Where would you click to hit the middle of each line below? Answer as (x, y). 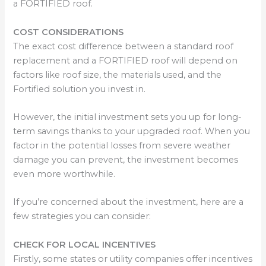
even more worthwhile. (64, 174)
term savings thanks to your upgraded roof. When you (132, 132)
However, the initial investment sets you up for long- (128, 117)
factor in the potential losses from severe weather (122, 146)
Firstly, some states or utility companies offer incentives (133, 259)
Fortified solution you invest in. (80, 89)
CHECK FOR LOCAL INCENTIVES (85, 244)
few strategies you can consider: (82, 216)
